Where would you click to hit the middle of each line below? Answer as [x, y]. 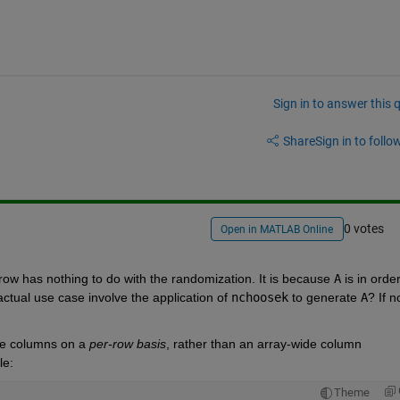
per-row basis [127, 343]
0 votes [363, 229]
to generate [322, 297]
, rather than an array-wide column [263, 343]
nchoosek [259, 297]
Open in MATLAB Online [277, 230]
